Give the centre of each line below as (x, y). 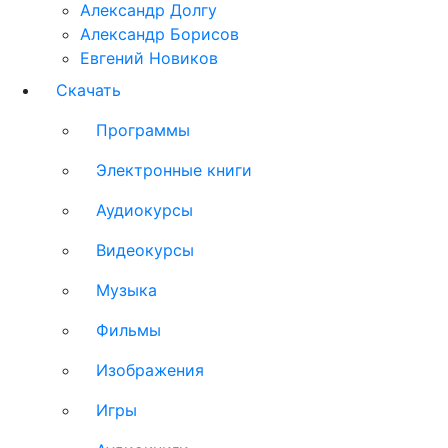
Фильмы (128, 330)
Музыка (126, 290)
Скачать (88, 90)
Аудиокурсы (144, 210)
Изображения (150, 370)
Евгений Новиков (149, 58)
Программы (143, 130)
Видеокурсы (145, 250)
